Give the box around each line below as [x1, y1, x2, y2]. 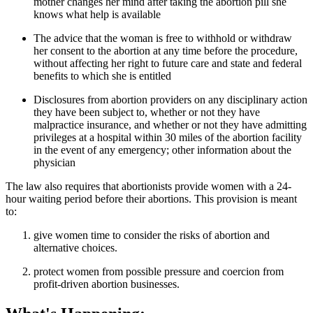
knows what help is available [34, 8, 161, 20]
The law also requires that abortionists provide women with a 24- [6, 180, 291, 192]
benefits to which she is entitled [34, 69, 171, 82]
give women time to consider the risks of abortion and [34, 228, 270, 241]
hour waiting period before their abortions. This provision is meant [6, 192, 297, 205]
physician [34, 156, 75, 168]
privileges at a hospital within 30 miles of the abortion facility [34, 131, 302, 143]
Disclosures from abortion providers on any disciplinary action [34, 93, 307, 105]
